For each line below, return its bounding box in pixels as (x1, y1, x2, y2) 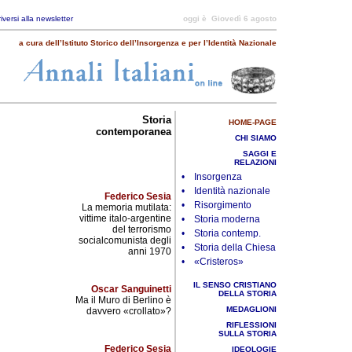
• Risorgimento (181, 200, 251, 211)
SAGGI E (243, 149, 277, 158)
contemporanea (96, 126, 171, 137)
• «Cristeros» (181, 256, 244, 267)
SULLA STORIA (218, 329, 277, 338)
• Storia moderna (181, 214, 260, 225)
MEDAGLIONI (226, 305, 277, 313)
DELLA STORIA (218, 289, 277, 298)
